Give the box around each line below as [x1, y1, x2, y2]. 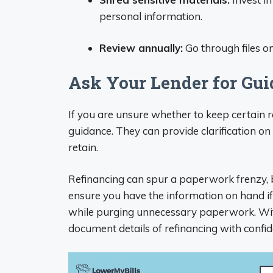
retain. [68, 140, 98, 154]
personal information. [99, 9, 202, 23]
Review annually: [99, 41, 183, 54]
